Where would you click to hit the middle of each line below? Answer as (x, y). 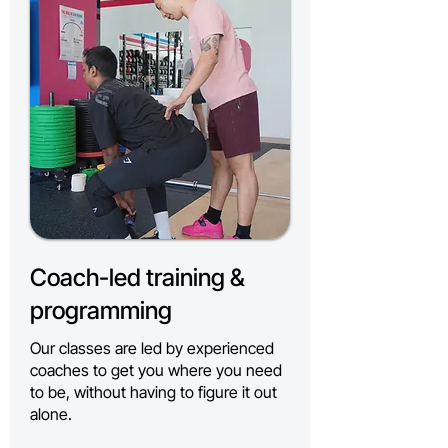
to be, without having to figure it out (153, 392)
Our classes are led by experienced (152, 348)
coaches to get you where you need (156, 370)
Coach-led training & (137, 277)
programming (101, 310)
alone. (51, 414)
